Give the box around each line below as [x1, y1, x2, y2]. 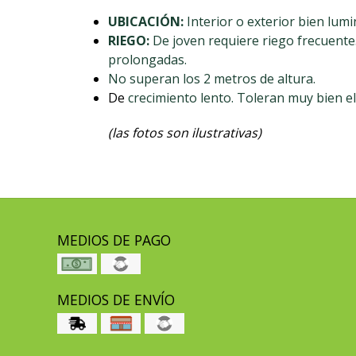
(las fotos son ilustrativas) [107, 124, 261, 142]
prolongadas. [107, 51, 187, 69]
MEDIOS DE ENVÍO [57, 290, 175, 310]
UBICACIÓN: [107, 13, 187, 31]
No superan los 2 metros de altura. [107, 70, 315, 88]
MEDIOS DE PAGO [57, 230, 171, 250]
